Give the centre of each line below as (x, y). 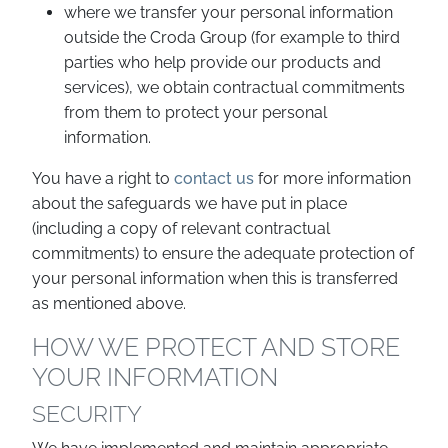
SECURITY (87, 413)
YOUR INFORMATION (155, 377)
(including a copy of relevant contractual (181, 228)
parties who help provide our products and (222, 62)
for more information (332, 178)
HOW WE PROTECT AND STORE (216, 347)
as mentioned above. (109, 303)
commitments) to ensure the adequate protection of (223, 253)
